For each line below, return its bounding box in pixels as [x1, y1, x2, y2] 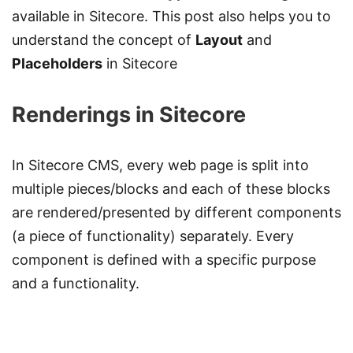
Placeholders [12, 54, 102, 72]
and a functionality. [12, 274, 139, 292]
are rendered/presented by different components [12, 203, 341, 221]
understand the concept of [12, 31, 195, 48]
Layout [195, 31, 243, 48]
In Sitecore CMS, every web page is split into [12, 156, 309, 173]
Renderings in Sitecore [12, 101, 246, 128]
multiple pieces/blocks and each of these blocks [12, 180, 330, 197]
